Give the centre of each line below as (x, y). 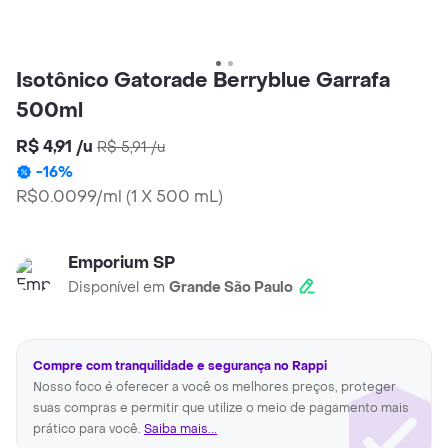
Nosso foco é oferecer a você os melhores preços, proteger (214, 387)
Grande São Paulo (231, 288)
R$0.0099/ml (69, 197)
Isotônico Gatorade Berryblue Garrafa (203, 81)
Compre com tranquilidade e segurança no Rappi (180, 366)
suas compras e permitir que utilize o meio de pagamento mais (221, 408)
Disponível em (118, 288)
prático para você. (88, 429)
